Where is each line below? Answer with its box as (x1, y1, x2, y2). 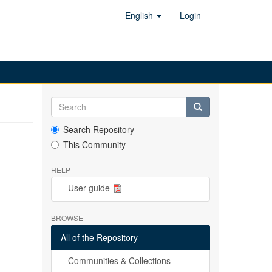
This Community (63, 138, 126, 151)
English (125, 9, 155, 21)
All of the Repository (60, 231, 138, 243)
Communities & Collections (67, 254, 171, 267)
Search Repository (63, 123, 134, 135)
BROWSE (50, 212, 83, 223)
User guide (67, 182, 110, 194)
